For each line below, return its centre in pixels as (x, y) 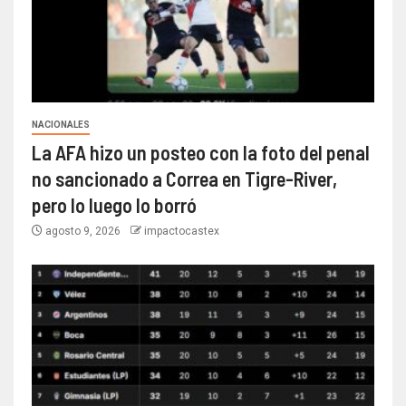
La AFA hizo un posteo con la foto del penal (201, 152)
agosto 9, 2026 (83, 231)
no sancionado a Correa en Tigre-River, (184, 178)
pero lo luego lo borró (114, 204)
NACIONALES (61, 124)
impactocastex (182, 231)
